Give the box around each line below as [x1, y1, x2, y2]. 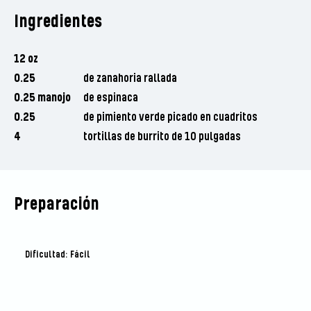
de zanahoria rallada [83, 72, 177, 86]
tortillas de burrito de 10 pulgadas [83, 130, 241, 144]
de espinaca [83, 91, 138, 106]
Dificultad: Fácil [24, 249, 90, 261]
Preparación [13, 194, 99, 215]
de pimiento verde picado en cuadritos [83, 110, 258, 125]
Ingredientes [13, 12, 102, 33]
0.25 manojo [13, 91, 71, 106]
